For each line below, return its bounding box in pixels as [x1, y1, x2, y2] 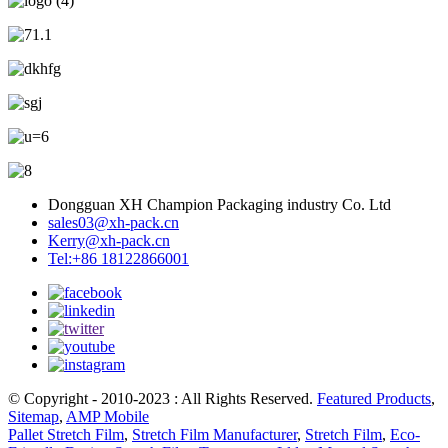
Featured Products [317, 389, 431, 407]
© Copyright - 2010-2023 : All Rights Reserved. [8, 389, 317, 407]
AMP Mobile [66, 407, 149, 425]
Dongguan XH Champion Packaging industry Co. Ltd [48, 195, 391, 213]
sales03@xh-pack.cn [48, 213, 179, 231]
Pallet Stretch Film [8, 425, 124, 443]
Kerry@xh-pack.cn [48, 231, 170, 249]
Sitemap [8, 407, 59, 425]
